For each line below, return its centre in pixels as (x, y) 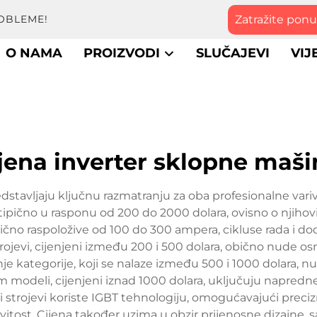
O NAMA (34, 53)
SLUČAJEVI (232, 53)
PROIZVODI (123, 53)
